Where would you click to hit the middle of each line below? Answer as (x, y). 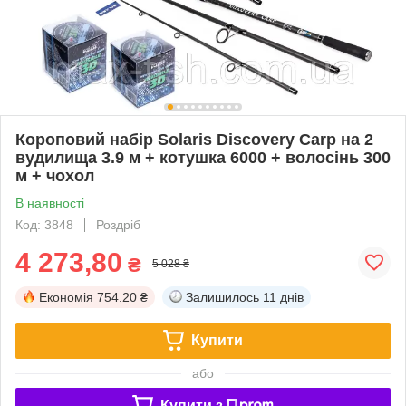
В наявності (50, 203)
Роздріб (118, 224)
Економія (66, 297)
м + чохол (55, 175)
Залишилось (222, 297)
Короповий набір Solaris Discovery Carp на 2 (194, 139)
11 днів (283, 297)
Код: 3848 (44, 224)
